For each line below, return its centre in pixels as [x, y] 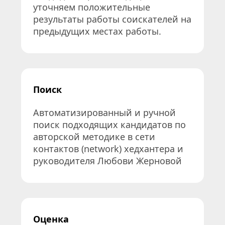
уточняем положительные [92, 7]
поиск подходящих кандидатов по [109, 125]
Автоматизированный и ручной [104, 113]
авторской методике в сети [94, 137]
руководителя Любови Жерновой [107, 161]
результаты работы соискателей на [112, 19]
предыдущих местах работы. [97, 31]
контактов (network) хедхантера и [108, 149]
